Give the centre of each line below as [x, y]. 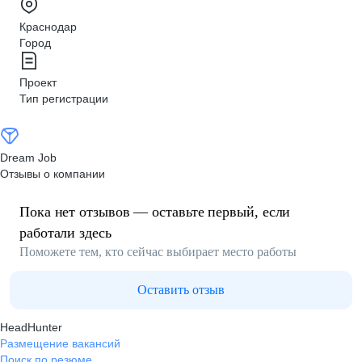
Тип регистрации [64, 99]
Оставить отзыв [181, 290]
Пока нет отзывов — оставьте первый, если [155, 212]
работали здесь [65, 233]
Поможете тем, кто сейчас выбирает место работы [158, 252]
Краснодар [48, 27]
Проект [38, 82]
